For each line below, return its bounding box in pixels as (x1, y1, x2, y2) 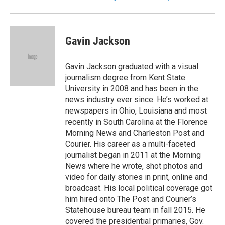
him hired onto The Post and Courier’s (65, 194, 196, 204)
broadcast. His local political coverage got (65, 183, 212, 193)
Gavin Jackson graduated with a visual (65, 62, 198, 71)
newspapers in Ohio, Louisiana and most (65, 106, 207, 116)
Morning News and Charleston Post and (65, 128, 204, 138)
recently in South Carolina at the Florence (65, 117, 208, 127)
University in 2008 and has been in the (65, 84, 198, 93)
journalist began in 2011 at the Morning (65, 150, 201, 160)
